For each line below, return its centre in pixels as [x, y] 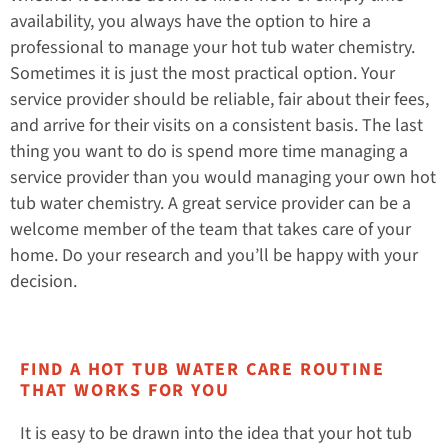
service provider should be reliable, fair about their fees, [219, 99]
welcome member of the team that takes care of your [210, 229]
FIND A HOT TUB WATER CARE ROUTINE [202, 370]
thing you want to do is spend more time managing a [209, 151]
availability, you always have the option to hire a [190, 21]
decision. [43, 281]
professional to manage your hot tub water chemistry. [212, 47]
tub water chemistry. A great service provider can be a [210, 203]
